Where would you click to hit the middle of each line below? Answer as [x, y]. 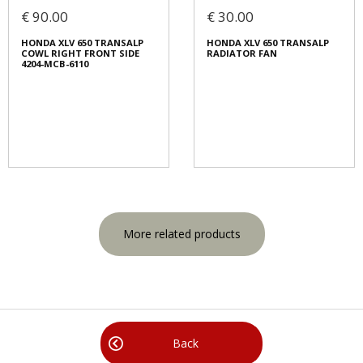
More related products [181, 234]
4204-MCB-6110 [55, 64]
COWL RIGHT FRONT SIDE [80, 53]
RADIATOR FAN [242, 53]
